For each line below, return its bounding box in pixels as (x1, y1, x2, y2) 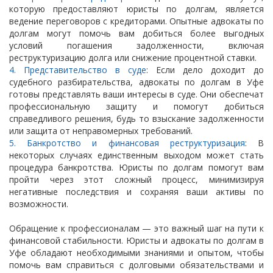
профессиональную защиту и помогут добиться (9, 101, 264, 113)
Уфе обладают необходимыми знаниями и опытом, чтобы (9, 247, 264, 259)
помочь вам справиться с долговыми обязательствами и (9, 259, 264, 271)
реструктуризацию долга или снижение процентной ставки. (9, 52, 257, 64)
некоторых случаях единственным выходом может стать (9, 149, 264, 161)
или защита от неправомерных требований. (9, 125, 193, 137)
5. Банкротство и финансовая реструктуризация (9, 137, 245, 149)
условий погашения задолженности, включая (9, 40, 264, 52)
